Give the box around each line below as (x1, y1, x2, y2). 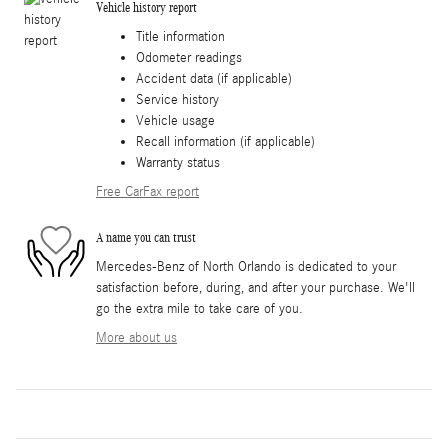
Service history (136, 91, 219, 108)
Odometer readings (136, 49, 242, 66)
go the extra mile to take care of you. (96, 300, 303, 317)
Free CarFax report (96, 183, 199, 200)
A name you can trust (96, 230, 196, 246)
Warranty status (136, 154, 220, 171)
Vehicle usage (136, 112, 215, 129)
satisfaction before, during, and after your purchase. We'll (96, 279, 415, 296)
